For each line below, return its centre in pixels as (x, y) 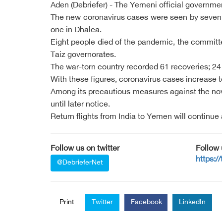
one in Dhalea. (76, 30)
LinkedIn (192, 202)
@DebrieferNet (80, 163)
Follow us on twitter (85, 149)
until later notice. (80, 105)
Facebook (146, 202)
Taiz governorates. (83, 55)
